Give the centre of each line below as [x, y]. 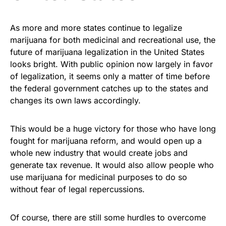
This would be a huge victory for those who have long [113, 128]
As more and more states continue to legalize [96, 27]
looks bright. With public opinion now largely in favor [111, 64]
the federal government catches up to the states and [109, 88]
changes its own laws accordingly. [75, 100]
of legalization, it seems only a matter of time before [110, 76]
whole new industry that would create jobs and [99, 153]
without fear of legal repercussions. [77, 189]
